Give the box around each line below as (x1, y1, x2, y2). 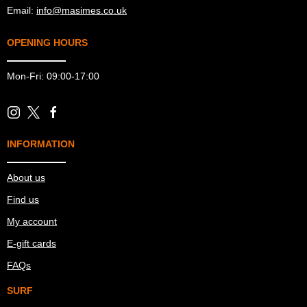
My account (7, 215, 57, 227)
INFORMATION (7, 138, 75, 149)
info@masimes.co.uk (36, 4, 127, 16)
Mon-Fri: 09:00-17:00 (7, 70, 99, 82)
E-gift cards (7, 237, 56, 249)
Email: (7, 4, 36, 16)
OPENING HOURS (7, 36, 88, 48)
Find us (7, 193, 39, 205)
